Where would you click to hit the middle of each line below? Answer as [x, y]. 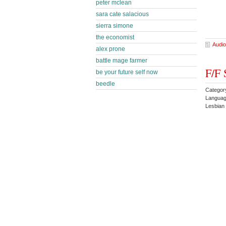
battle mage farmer [122, 61]
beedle [105, 84]
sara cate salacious [122, 14]
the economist [115, 37]
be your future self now [127, 72]
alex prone [110, 49]
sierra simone [115, 26]
